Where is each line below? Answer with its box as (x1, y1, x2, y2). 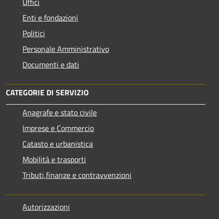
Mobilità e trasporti (22, 153, 86, 166)
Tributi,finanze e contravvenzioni (22, 169, 131, 181)
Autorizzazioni (22, 201, 70, 213)
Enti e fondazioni (22, 12, 78, 24)
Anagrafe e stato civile (22, 107, 97, 119)
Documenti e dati (22, 59, 79, 71)
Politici (22, 27, 45, 40)
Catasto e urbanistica (22, 138, 93, 150)
